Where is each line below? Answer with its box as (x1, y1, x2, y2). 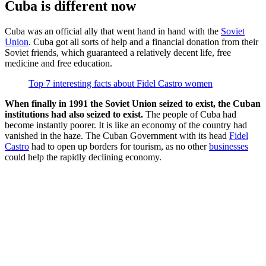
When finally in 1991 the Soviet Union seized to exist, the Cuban (5, 98, 261, 109)
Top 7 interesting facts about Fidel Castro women (28, 78, 213, 88)
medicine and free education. (5, 58, 112, 68)
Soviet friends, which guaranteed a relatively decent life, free (5, 47, 231, 58)
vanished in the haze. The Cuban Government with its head (5, 130, 229, 141)
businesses (209, 141, 248, 151)
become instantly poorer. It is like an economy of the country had (5, 119, 247, 130)
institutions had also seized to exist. (5, 109, 143, 119)
